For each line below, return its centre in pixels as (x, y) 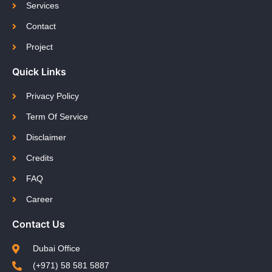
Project (39, 47)
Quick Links (39, 72)
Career (39, 199)
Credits (39, 158)
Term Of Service (57, 117)
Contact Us (39, 224)
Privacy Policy (52, 96)
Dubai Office (56, 249)
